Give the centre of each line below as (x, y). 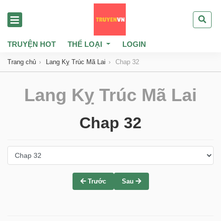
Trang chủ (22, 62)
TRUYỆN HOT (32, 44)
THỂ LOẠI (85, 44)
